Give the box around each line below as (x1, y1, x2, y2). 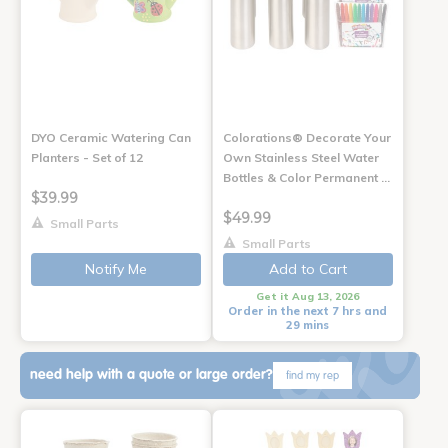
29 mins (286, 317, 330, 332)
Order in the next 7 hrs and (228, 303, 388, 318)
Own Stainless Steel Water (222, 149, 379, 165)
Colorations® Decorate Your (222, 129, 391, 145)
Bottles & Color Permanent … (222, 169, 390, 185)
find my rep (286, 368, 339, 382)
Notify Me (84, 259, 147, 278)
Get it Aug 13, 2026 (256, 289, 360, 303)
